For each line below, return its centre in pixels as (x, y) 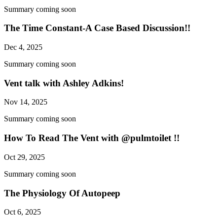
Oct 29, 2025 (24, 157)
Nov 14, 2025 (26, 102)
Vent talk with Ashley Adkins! (64, 83)
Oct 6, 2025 (22, 212)
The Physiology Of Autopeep (62, 193)
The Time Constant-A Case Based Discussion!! (97, 28)
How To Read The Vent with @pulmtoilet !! (92, 138)
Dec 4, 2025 (23, 47)
